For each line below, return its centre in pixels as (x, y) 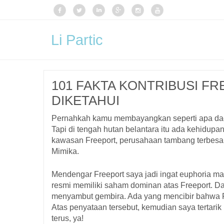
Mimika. (65, 151)
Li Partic (77, 40)
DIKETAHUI (85, 100)
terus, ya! (67, 218)
